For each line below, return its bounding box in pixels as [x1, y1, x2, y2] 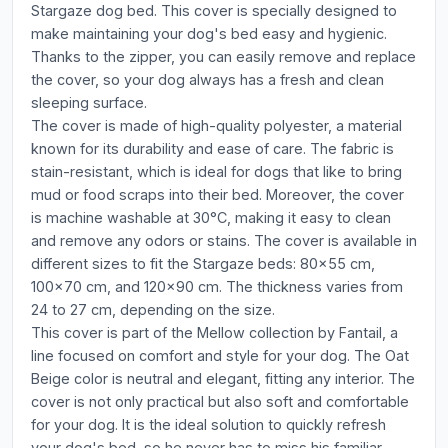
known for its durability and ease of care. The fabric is [31, 140, 394, 157]
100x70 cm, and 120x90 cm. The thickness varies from [31, 278, 403, 295]
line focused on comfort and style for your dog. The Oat [31, 347, 409, 364]
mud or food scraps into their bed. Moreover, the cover [31, 186, 404, 203]
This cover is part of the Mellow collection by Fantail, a [31, 324, 398, 341]
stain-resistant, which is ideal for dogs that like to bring [31, 163, 402, 180]
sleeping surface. [31, 94, 147, 111]
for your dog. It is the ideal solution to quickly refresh [31, 416, 386, 433]
